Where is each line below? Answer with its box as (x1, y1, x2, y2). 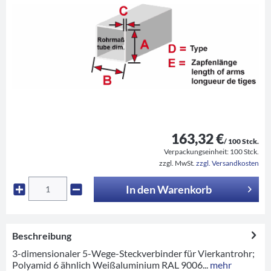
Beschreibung (12, 229, 71, 241)
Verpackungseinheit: (164, 146, 230, 156)
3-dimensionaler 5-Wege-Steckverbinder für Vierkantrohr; (12, 247, 255, 259)
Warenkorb (157, 182, 212, 196)
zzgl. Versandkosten (196, 158, 259, 168)
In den (126, 182, 156, 196)
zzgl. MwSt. (159, 158, 196, 168)
